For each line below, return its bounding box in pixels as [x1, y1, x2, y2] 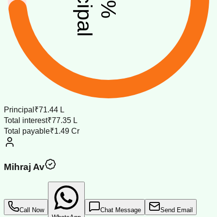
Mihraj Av [4, 162, 45, 172]
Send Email [160, 206, 193, 214]
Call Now [19, 206, 44, 214]
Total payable [4, 126, 50, 135]
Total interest [4, 116, 47, 124]
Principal [4, 105, 34, 114]
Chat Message [100, 206, 141, 214]
